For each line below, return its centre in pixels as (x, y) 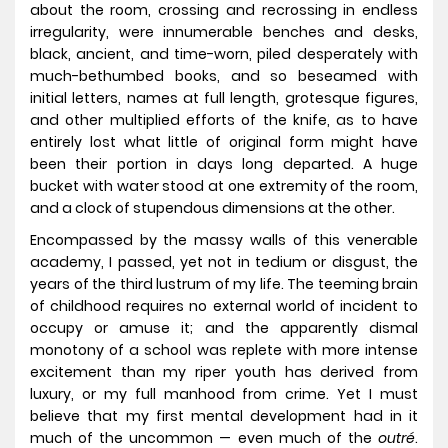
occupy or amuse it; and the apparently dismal (224, 328)
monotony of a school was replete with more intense (224, 350)
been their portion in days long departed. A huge (224, 164)
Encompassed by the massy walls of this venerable (224, 240)
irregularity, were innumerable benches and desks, (224, 32)
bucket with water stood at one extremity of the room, (224, 186)
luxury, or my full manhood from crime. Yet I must (224, 394)
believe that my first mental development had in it (224, 416)
